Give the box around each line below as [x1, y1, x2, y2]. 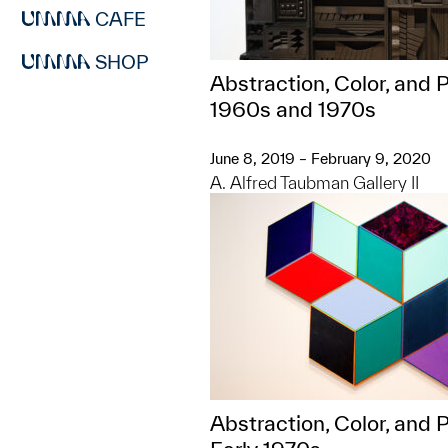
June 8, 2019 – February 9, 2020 [210, 150, 431, 167]
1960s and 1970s [210, 97, 376, 121]
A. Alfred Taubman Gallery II [210, 173, 419, 192]
